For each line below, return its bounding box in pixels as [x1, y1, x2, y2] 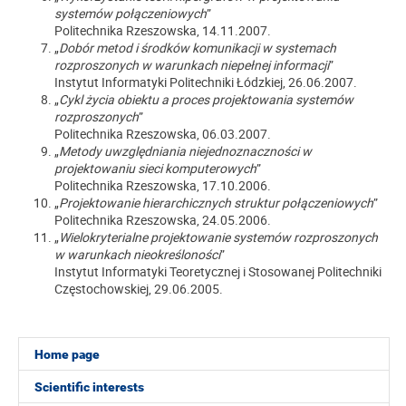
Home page [34, 347, 100, 362]
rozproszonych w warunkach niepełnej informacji [54, 56, 329, 73]
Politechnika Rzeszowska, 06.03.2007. [54, 125, 271, 142]
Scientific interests [34, 380, 144, 394]
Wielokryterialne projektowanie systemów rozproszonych [59, 228, 378, 246]
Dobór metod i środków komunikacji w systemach [59, 39, 336, 56]
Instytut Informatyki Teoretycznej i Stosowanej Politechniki [54, 263, 382, 280]
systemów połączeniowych [54, 5, 207, 22]
